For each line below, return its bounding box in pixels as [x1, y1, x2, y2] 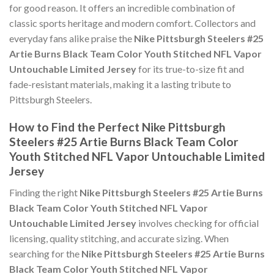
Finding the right [9, 186, 80, 198]
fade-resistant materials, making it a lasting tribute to [9, 78, 231, 91]
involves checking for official [136, 217, 259, 229]
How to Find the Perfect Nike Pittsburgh [9, 120, 226, 135]
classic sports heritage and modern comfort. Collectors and [9, 17, 256, 29]
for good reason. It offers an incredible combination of [9, 2, 235, 14]
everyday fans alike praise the [9, 32, 134, 45]
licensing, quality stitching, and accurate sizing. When [9, 232, 229, 244]
